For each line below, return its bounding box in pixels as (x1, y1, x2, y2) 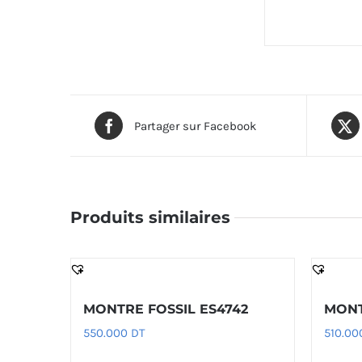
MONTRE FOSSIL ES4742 (83, 301, 248, 317)
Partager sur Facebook (134, 118, 256, 133)
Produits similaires (70, 208, 230, 227)
